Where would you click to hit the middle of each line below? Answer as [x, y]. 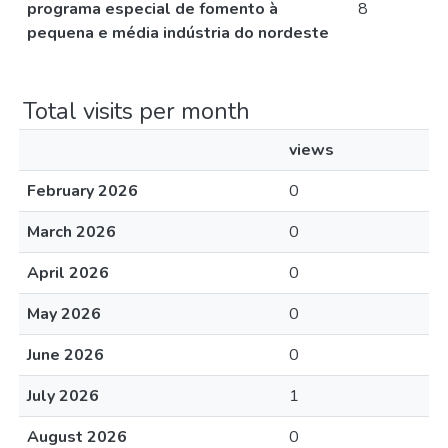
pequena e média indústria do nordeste [178, 33]
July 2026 [63, 396]
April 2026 [68, 273]
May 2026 [64, 314]
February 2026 [82, 191]
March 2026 [71, 232]
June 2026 [65, 355]
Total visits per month [136, 111]
